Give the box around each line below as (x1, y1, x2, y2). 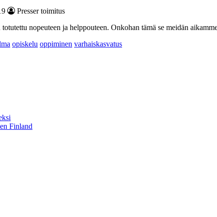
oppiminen (40, 39, 72, 48)
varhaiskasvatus (74, 39, 122, 48)
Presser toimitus (15, 6, 65, 15)
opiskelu (12, 39, 38, 48)
